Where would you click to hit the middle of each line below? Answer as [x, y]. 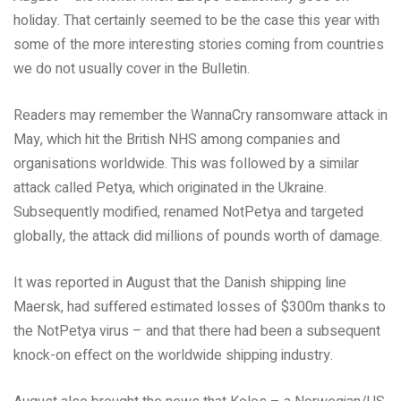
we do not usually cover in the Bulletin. [132, 69]
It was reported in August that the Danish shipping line [180, 283]
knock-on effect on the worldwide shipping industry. [173, 355]
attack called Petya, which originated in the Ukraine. [170, 188]
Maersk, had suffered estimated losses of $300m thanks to [200, 307]
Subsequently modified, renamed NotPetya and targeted [188, 212]
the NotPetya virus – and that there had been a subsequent [197, 331]
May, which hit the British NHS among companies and [177, 140]
